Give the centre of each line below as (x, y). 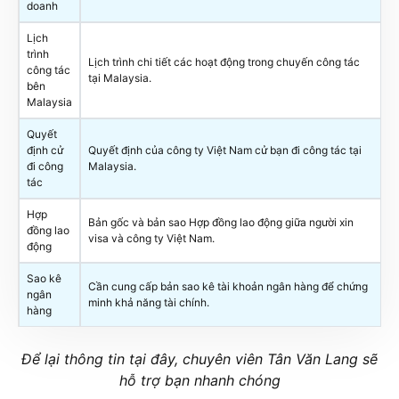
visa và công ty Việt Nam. (151, 238)
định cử (45, 150)
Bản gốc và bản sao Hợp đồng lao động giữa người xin (221, 222)
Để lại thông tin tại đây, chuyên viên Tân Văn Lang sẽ (199, 358)
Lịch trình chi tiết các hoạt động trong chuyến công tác (224, 61)
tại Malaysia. (120, 77)
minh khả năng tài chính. (149, 302)
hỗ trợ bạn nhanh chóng (199, 380)
